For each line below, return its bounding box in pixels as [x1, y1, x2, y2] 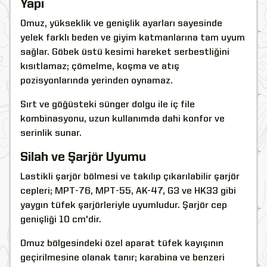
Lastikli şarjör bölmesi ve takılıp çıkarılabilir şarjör [20, 172, 240, 182]
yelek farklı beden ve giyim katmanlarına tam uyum [20, 33, 245, 43]
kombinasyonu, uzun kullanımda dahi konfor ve [20, 114, 225, 124]
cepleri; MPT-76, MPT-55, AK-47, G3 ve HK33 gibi [20, 186, 236, 196]
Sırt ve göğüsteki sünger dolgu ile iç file [20, 100, 195, 110]
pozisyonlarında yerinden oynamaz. [20, 76, 173, 86]
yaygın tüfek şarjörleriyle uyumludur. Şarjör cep [20, 200, 227, 210]
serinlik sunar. [20, 128, 82, 138]
